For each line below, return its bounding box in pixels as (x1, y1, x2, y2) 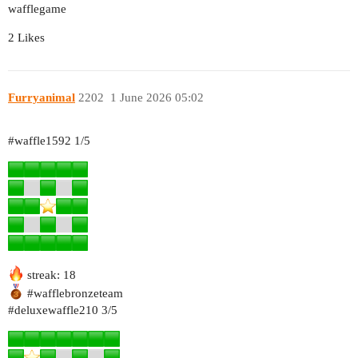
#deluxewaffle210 (8, 304, 98, 317)
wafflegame (8, 2, 66, 16)
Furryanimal (8, 90, 75, 104)
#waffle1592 (8, 134, 71, 148)
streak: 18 (24, 268, 76, 282)
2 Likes (8, 31, 45, 45)
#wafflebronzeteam (27, 287, 123, 300)
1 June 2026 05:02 (109, 90, 204, 104)
